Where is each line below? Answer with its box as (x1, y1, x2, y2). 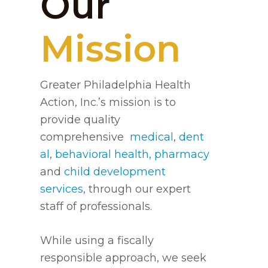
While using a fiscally (40, 234, 154, 247)
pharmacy (154, 148, 210, 161)
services (40, 182, 84, 196)
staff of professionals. (40, 200, 153, 213)
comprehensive (40, 130, 130, 144)
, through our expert (83, 182, 191, 196)
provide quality (40, 113, 121, 126)
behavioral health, (55, 148, 152, 161)
